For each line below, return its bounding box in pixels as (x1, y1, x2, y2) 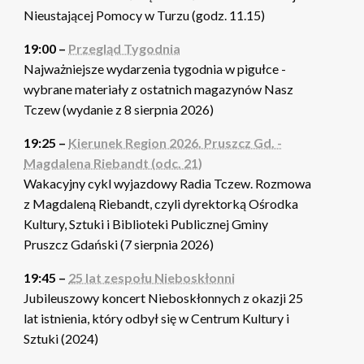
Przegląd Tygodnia (68, 41, 181, 57)
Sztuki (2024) (24, 331, 99, 347)
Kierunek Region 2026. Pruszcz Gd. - (68, 135, 283, 151)
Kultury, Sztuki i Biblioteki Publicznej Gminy (24, 216, 269, 232)
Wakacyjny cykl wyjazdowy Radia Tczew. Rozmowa (24, 175, 312, 192)
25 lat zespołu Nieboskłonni (68, 270, 236, 286)
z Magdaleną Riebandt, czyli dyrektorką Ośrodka (24, 196, 299, 212)
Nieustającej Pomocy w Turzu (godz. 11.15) (24, 7, 266, 24)
